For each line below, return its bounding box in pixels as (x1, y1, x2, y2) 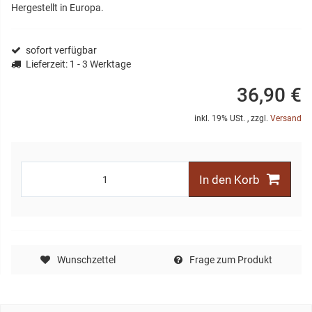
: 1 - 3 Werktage (65, 58, 131, 70)
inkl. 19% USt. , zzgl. (194, 114, 270, 124)
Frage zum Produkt (189, 254, 272, 266)
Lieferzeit (26, 58, 65, 70)
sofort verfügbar (26, 45, 97, 56)
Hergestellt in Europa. (11, 2, 104, 14)
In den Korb (199, 173, 260, 187)
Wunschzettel (57, 254, 116, 266)
